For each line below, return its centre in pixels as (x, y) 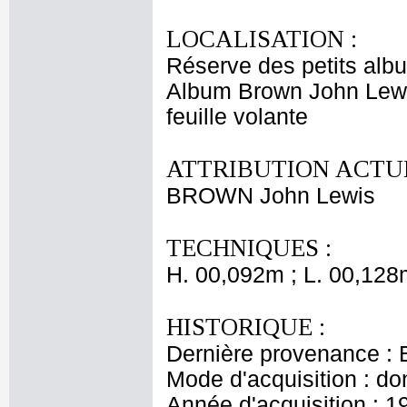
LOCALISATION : (262, 39)
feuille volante (237, 117)
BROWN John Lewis (271, 196)
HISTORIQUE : (246, 327)
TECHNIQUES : (249, 248)
